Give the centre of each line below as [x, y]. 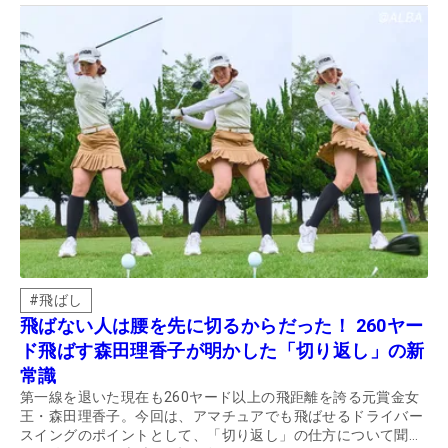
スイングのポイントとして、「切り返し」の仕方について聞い [222, 435]
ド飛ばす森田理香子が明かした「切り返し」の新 [222, 351]
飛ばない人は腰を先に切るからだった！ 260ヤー [222, 326]
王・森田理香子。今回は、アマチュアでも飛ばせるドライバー [222, 416]
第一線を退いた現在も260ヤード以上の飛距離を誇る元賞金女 [220, 397]
